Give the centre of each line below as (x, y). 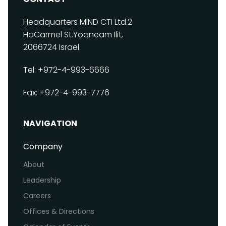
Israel (69, 47)
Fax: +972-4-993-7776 (66, 92)
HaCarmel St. (48, 34)
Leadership (42, 180)
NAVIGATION (50, 123)
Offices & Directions (59, 211)
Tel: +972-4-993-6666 (66, 70)
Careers (37, 195)
